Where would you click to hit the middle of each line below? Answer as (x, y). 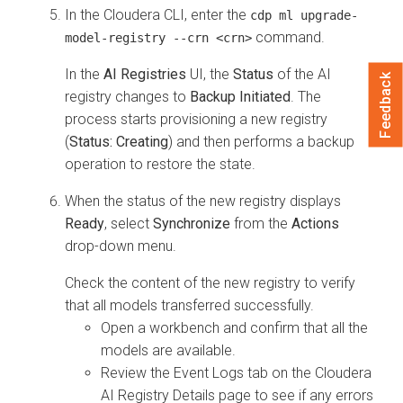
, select (129, 223)
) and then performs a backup (261, 141)
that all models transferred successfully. (189, 305)
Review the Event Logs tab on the (208, 372)
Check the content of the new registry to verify (210, 282)
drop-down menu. (121, 246)
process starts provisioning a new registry (196, 119)
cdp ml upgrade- (304, 15)
